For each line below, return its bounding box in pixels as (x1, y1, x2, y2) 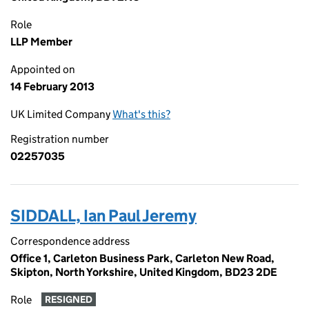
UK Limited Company (10, 108, 112, 121)
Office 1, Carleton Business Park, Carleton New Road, (10, 252, 275, 265)
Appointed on (10, 63, 75, 76)
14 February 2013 (10, 80, 94, 93)
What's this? (112, 108, 170, 121)
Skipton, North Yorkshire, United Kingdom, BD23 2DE (10, 266, 277, 279)
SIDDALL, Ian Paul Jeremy (10, 206, 197, 226)
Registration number (10, 132, 109, 146)
